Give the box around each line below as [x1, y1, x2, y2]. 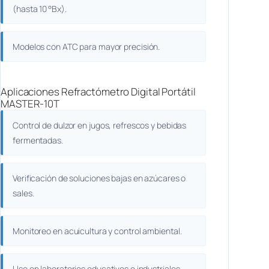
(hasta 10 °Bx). [13, 3, 67, 15]
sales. [13, 187, 34, 199]
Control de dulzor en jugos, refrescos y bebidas [13, 119, 187, 131]
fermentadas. [13, 134, 63, 147]
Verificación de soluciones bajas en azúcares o [13, 172, 186, 184]
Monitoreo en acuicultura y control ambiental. [13, 225, 182, 237]
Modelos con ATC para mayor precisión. [13, 41, 160, 53]
